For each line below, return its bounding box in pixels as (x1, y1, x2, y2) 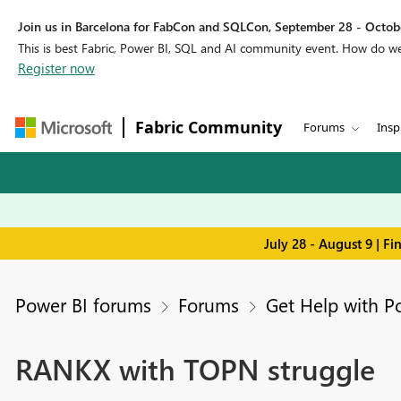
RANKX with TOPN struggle (14, 348, 375, 389)
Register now (18, 59, 95, 77)
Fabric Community (135, 116, 282, 138)
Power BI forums (14, 292, 151, 318)
